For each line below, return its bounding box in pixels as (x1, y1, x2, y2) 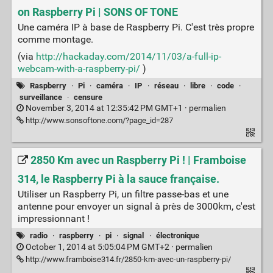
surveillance (19, 92, 62, 102)
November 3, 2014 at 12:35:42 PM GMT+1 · (23, 102, 189, 113)
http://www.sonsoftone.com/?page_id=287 (23, 115, 173, 125)
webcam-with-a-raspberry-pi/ (17, 63, 140, 75)
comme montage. (17, 34, 93, 46)
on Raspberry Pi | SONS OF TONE (17, 5, 178, 19)
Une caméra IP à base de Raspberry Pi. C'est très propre (17, 21, 254, 34)
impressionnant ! (17, 213, 90, 225)
